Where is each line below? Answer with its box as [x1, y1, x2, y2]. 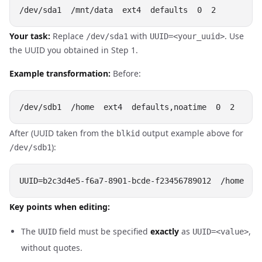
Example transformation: [9, 68, 111, 79]
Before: [111, 68, 141, 79]
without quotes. [21, 242, 82, 253]
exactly [150, 226, 179, 237]
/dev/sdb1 [9, 143, 51, 152]
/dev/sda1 [86, 32, 128, 41]
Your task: [9, 30, 50, 42]
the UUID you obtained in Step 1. [9, 44, 138, 56]
